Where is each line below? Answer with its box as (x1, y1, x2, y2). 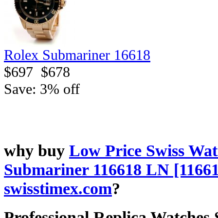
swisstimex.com (4, 179, 112, 198)
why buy (4, 141, 69, 160)
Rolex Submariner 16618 (4, 46, 150, 63)
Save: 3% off (4, 80, 80, 97)
